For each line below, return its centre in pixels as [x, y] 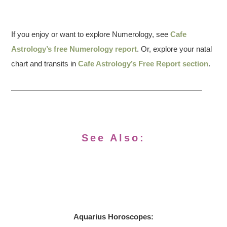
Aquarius [90, 217]
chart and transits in [45, 64]
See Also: [113, 138]
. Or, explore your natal [175, 49]
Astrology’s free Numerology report [74, 49]
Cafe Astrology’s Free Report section [143, 64]
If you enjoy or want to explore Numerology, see [91, 34]
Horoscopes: [130, 217]
